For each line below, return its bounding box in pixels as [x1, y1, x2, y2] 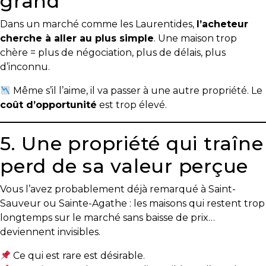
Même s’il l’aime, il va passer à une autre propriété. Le [11, 85, 263, 96]
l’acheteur [197, 18, 248, 30]
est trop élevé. [97, 99, 167, 110]
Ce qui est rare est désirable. [11, 250, 145, 261]
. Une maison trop [154, 33, 237, 44]
